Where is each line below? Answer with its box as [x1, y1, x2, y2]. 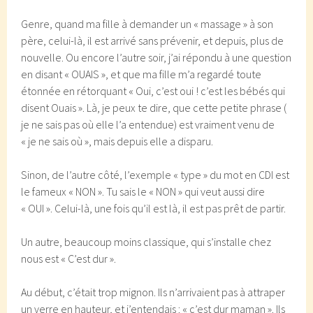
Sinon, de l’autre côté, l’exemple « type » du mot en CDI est [21, 168, 290, 182]
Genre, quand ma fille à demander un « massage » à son [21, 17, 274, 31]
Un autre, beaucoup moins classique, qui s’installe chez [21, 235, 272, 249]
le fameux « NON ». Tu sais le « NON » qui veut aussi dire [21, 184, 265, 198]
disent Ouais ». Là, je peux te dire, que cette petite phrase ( [21, 101, 287, 115]
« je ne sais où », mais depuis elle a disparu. [21, 134, 214, 148]
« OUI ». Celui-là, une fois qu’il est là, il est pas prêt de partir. [21, 201, 286, 215]
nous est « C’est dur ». [21, 252, 117, 265]
